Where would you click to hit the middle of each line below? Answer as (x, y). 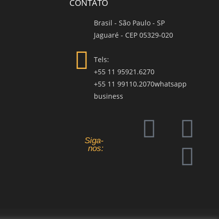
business (109, 96)
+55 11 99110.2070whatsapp (140, 84)
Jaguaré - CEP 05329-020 (133, 35)
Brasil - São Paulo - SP (129, 23)
